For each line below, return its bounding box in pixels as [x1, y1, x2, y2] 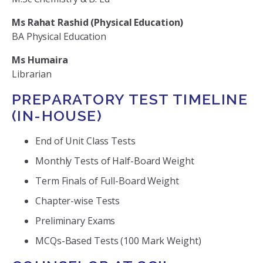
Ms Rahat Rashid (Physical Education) [12, 16, 184, 29]
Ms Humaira [12, 53, 68, 67]
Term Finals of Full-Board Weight [35, 174, 179, 188]
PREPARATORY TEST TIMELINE [12, 90, 248, 109]
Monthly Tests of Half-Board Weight [35, 154, 194, 168]
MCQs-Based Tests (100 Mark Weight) [35, 234, 201, 248]
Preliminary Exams [35, 214, 116, 228]
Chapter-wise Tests [35, 194, 120, 208]
